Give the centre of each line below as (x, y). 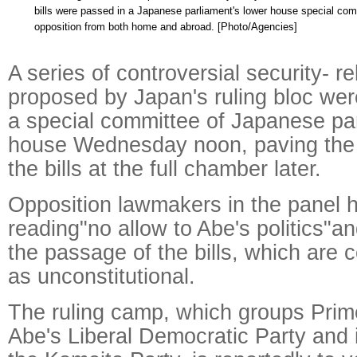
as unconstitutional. (102, 276)
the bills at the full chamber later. (165, 169)
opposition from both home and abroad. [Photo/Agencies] (165, 27)
